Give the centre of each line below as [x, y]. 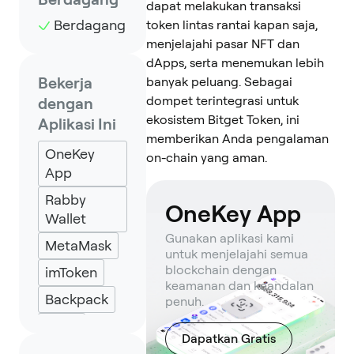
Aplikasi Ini [77, 124]
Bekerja [65, 83]
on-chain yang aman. [207, 158]
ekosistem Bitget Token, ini [223, 120]
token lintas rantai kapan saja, [232, 25]
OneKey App [233, 213]
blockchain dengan [221, 270]
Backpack [77, 299]
